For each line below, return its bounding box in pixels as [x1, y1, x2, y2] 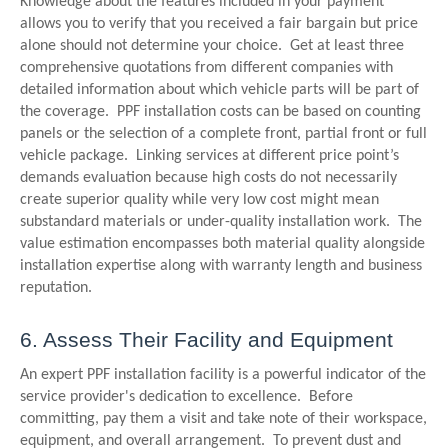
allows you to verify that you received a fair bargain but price [20, 16, 418, 32]
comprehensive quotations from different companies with [20, 60, 393, 76]
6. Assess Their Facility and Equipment [20, 328, 393, 352]
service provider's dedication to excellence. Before [20, 389, 353, 405]
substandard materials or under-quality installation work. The [20, 214, 422, 230]
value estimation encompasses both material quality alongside [20, 236, 425, 252]
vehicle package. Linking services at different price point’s [20, 148, 399, 164]
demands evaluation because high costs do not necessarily [20, 170, 397, 186]
